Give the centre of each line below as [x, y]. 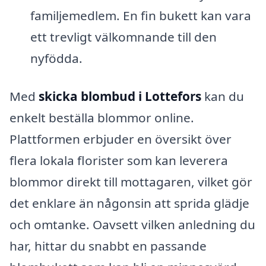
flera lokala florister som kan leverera [119, 160]
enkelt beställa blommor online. [102, 117]
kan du [223, 96]
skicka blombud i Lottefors [120, 96]
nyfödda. [56, 58]
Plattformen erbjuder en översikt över [121, 139]
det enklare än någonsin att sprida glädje [129, 203]
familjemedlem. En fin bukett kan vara [140, 15]
